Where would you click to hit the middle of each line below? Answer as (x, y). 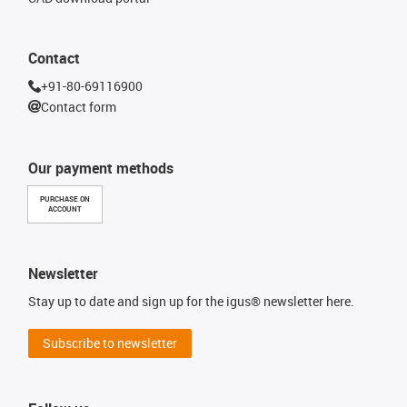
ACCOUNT (65, 209)
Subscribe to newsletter (110, 343)
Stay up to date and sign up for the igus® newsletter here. (191, 301)
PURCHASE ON (65, 199)
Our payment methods (101, 168)
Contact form (79, 106)
